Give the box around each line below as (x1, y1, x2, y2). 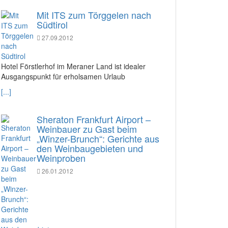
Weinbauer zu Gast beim (37, 122, 137, 135)
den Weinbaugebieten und (37, 141, 143, 155)
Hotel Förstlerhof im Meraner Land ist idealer (1, 61, 146, 71)
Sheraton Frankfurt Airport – (37, 112, 151, 126)
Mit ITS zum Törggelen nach (37, 8, 151, 21)
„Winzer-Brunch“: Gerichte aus (37, 131, 159, 145)
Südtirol (37, 17, 68, 31)
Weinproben (37, 151, 85, 164)
